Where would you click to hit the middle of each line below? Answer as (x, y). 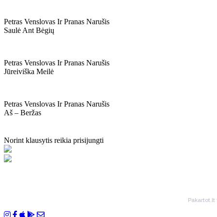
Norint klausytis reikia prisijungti (54, 140)
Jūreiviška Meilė (29, 71)
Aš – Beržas (23, 113)
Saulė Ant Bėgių (29, 30)
